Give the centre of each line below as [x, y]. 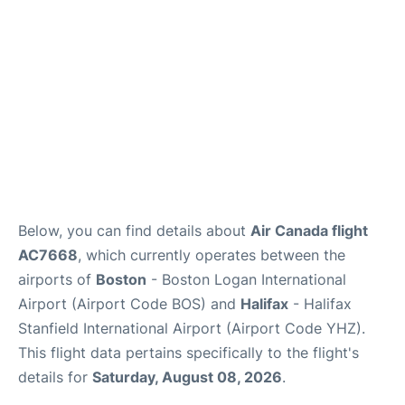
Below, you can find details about [134, 231]
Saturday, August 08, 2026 [187, 377]
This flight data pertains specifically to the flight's [188, 353]
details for [55, 377]
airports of [57, 279]
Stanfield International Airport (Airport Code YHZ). [192, 328]
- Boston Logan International [246, 279]
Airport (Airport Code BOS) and [129, 304]
